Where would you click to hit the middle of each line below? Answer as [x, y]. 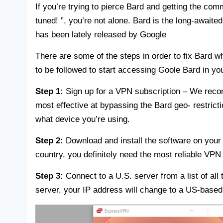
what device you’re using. [83, 119]
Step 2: [49, 140]
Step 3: [49, 176]
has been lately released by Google [101, 34]
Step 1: [49, 91]
